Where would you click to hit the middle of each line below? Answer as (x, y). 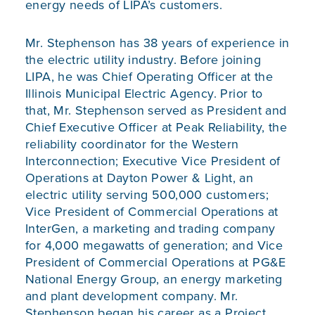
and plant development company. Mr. (132, 296)
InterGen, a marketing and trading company (150, 229)
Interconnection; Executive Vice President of (153, 161)
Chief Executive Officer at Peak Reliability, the (156, 128)
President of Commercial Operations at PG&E (156, 263)
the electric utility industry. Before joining (143, 60)
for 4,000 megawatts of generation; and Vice (154, 246)
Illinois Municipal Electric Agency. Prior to (144, 94)
